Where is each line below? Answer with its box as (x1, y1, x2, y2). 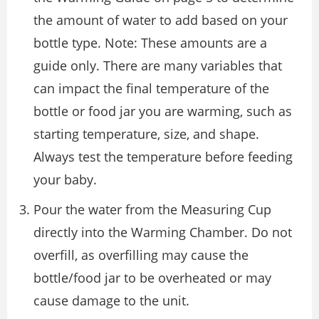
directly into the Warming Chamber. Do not (33, 224, 292, 241)
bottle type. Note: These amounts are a (33, 34, 267, 51)
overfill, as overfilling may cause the (33, 246, 249, 263)
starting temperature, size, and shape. (33, 125, 259, 142)
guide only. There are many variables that (33, 57, 282, 74)
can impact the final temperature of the (33, 80, 269, 97)
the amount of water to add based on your (33, 11, 288, 28)
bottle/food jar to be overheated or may (33, 269, 271, 286)
